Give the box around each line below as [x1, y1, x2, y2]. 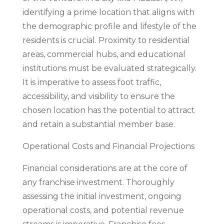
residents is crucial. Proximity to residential [22, 35, 190, 45]
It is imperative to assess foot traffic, [22, 77, 161, 87]
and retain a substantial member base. [22, 119, 175, 129]
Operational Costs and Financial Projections [22, 141, 194, 151]
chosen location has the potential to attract [22, 105, 195, 115]
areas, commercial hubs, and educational [22, 49, 185, 59]
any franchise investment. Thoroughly [22, 177, 174, 187]
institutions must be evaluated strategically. [22, 63, 196, 73]
